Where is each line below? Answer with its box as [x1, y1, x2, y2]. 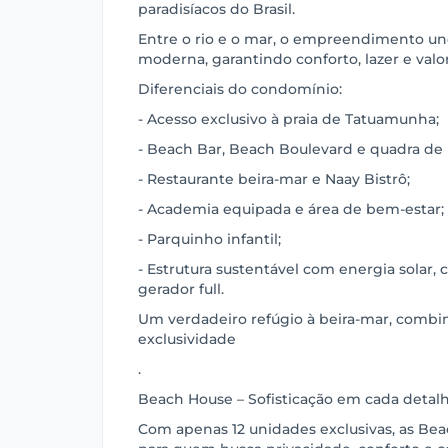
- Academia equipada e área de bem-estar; [138, 200, 444, 218]
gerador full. [138, 280, 224, 298]
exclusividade [138, 330, 236, 348]
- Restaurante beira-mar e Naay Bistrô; [138, 170, 410, 188]
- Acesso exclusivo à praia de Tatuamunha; [138, 110, 439, 128]
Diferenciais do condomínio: [138, 80, 342, 98]
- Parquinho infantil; [138, 230, 281, 248]
